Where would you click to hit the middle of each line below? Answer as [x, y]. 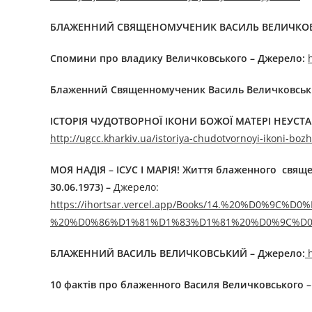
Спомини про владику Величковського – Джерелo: [178, 58]
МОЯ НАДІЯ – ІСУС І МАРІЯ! [115, 170]
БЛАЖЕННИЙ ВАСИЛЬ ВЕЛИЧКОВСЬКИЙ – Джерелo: [178, 253]
